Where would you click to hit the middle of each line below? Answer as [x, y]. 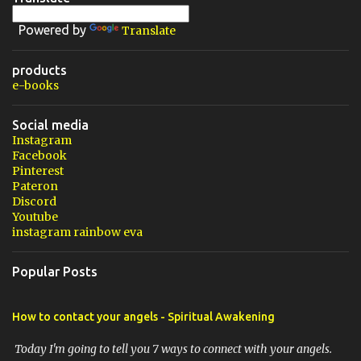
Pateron [35, 186]
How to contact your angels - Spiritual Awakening [143, 317]
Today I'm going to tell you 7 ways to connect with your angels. [172, 349]
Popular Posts [55, 272]
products [39, 70]
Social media [50, 125]
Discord [34, 201]
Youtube [35, 217]
